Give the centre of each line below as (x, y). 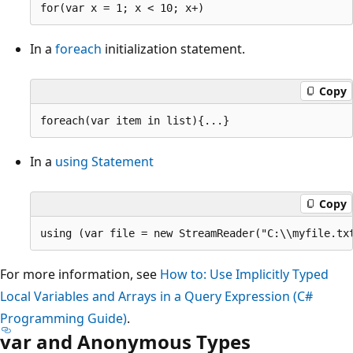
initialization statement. (173, 48)
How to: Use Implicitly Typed (244, 274)
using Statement (104, 161)
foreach (78, 48)
